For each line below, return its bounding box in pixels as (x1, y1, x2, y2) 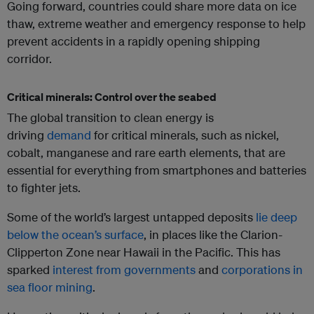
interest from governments (53, 262, 196, 278)
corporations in (221, 262, 303, 278)
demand (47, 128, 91, 143)
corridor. (7, 51, 52, 67)
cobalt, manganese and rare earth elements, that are (7, 145, 285, 161)
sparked (7, 262, 53, 278)
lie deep (256, 210, 297, 225)
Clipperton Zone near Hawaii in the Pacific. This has (7, 245, 280, 260)
